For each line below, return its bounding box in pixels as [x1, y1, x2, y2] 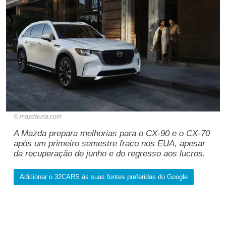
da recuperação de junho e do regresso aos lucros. [14, 148, 205, 158]
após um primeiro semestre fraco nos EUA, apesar [14, 138, 205, 148]
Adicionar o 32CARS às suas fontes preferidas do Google [20, 173, 188, 181]
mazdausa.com [20, 112, 62, 120]
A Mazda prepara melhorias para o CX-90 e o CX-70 [14, 128, 210, 138]
